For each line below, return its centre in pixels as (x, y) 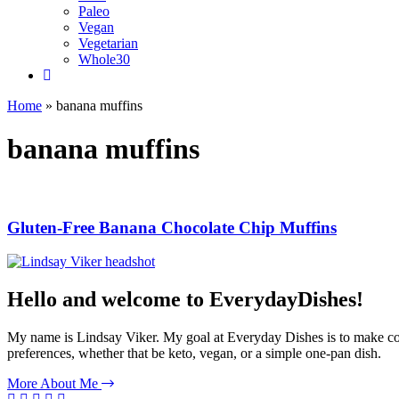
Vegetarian (108, 43)
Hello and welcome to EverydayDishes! (185, 300)
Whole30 (104, 59)
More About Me (54, 384)
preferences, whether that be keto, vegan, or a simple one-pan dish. (194, 354)
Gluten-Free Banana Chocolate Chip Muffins (172, 227)
